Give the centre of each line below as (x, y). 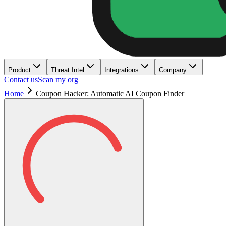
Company (173, 70)
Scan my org (58, 79)
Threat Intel (68, 70)
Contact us (21, 79)
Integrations (122, 70)
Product (19, 70)
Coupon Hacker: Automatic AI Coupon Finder (110, 94)
